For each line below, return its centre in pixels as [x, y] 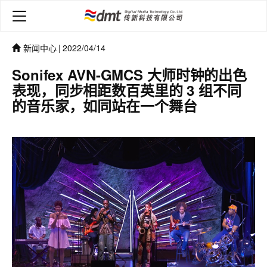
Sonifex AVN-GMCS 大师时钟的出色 [130, 74]
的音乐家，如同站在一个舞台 [105, 105]
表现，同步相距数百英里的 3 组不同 [127, 90]
